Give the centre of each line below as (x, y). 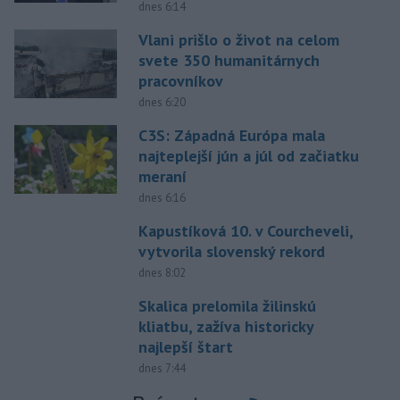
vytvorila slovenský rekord (231, 252)
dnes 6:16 (162, 198)
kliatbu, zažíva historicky (225, 327)
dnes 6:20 (162, 103)
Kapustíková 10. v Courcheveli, (245, 231)
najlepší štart (185, 347)
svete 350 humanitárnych (229, 61)
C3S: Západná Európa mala (231, 136)
